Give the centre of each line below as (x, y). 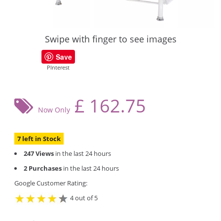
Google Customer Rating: (51, 183)
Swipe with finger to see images (110, 39)
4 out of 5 (83, 198)
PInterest (58, 67)
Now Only (54, 110)
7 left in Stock (39, 138)
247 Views (39, 153)
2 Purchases (43, 168)
